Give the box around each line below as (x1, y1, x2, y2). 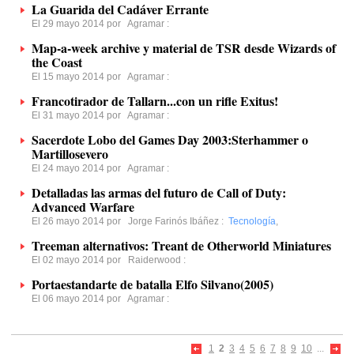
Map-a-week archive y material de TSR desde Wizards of (32, 39, 336, 57)
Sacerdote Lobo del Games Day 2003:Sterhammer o (32, 130, 308, 149)
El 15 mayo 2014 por (32, 71, 127, 82)
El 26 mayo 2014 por (32, 216, 128, 227)
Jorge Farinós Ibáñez (128, 216, 219, 227)
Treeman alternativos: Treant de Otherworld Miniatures (32, 236, 331, 254)
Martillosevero (32, 145, 108, 163)
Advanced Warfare (32, 198, 134, 216)
